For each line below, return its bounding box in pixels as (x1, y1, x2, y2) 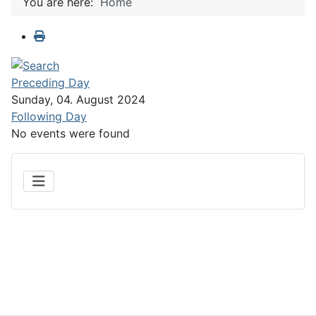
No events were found (11, 126, 130, 140)
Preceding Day (11, 75, 90, 90)
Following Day (11, 109, 87, 123)
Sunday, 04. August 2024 (11, 92, 145, 107)
